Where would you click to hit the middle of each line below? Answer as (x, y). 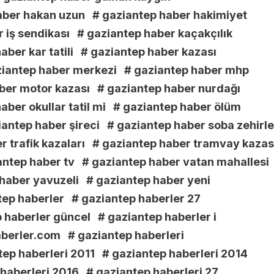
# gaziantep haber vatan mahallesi (176, 162)
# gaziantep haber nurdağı (169, 89)
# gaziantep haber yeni (148, 180)
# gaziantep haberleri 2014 (175, 254)
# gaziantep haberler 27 (136, 199)
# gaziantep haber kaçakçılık (155, 34)
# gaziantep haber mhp (187, 70)
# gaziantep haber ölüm (177, 107)
